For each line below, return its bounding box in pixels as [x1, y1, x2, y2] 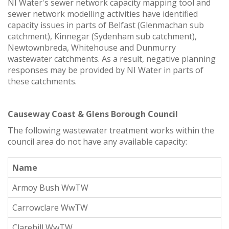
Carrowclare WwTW [12, 201, 88, 213]
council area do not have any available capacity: [8, 135, 187, 147]
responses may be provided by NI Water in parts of [8, 64, 203, 76]
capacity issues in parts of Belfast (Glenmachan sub [8, 19, 204, 31]
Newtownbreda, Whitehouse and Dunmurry [8, 41, 176, 53]
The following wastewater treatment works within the [8, 124, 214, 136]
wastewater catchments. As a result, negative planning [8, 53, 216, 64]
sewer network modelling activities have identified [8, 8, 198, 19]
